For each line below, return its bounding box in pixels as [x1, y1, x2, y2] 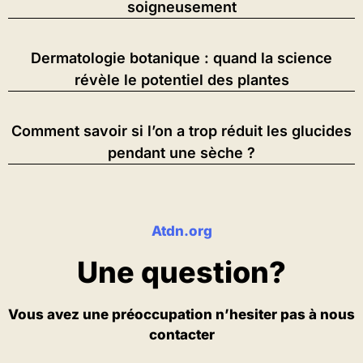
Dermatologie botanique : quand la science [31, 49, 332, 66]
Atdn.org [151, 223, 212, 239]
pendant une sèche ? [108, 144, 255, 161]
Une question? [77, 254, 286, 290]
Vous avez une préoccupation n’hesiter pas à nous [8, 306, 355, 322]
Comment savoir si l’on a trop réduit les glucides [11, 122, 352, 139]
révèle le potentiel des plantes [74, 71, 289, 88]
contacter [148, 327, 215, 343]
